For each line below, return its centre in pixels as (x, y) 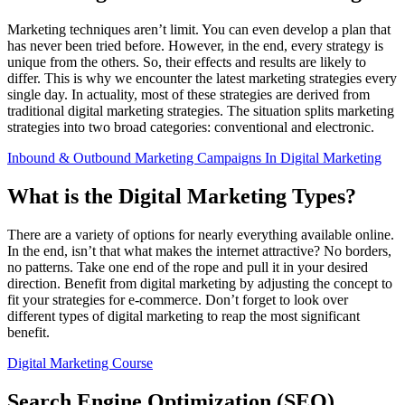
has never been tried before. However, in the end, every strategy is (195, 45)
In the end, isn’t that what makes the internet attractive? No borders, (199, 250)
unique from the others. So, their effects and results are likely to (187, 61)
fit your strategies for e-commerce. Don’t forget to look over (178, 299)
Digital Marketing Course (80, 363)
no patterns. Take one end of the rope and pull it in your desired (188, 267)
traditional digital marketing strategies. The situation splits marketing (201, 110)
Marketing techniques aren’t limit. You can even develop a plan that (199, 29)
